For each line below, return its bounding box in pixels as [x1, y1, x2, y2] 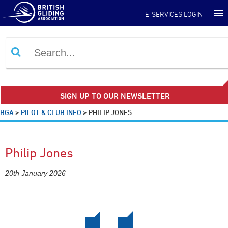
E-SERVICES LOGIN [145, 10, 203, 18]
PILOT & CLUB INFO [21, 108, 81, 117]
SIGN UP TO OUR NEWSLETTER [60, 91, 170, 101]
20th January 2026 [5, 169, 66, 178]
